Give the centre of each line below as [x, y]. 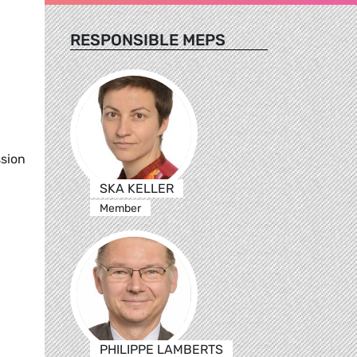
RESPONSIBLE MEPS [148, 39]
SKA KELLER [136, 188]
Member [120, 208]
